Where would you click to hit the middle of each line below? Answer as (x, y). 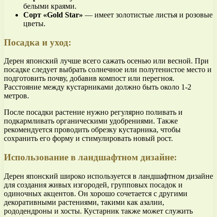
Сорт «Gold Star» (53, 15)
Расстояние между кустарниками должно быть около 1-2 (98, 87)
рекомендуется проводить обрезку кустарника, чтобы (92, 130)
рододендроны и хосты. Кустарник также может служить (98, 211)
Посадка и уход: (38, 42)
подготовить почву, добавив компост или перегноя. (89, 78)
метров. (16, 96)
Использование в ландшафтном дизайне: (90, 157)
